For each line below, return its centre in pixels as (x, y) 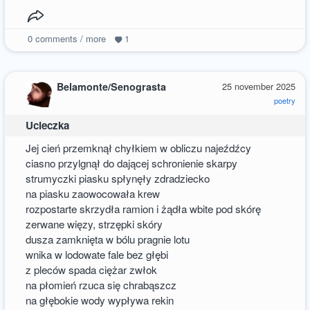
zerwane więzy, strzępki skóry (94, 224)
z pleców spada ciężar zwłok (92, 270)
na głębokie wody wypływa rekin (100, 300)
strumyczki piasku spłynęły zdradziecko (118, 179)
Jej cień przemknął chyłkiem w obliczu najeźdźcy (139, 148)
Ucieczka (48, 126)
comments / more (69, 39)
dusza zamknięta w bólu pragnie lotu (108, 239)
